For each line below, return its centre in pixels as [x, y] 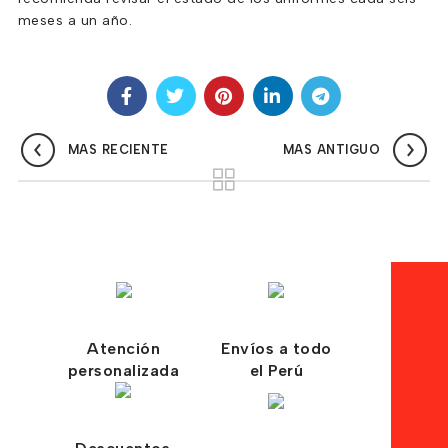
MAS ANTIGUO [331, 149]
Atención [124, 348]
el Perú [276, 370]
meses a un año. [75, 20]
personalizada [123, 370]
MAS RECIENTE [118, 149]
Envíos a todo [276, 348]
